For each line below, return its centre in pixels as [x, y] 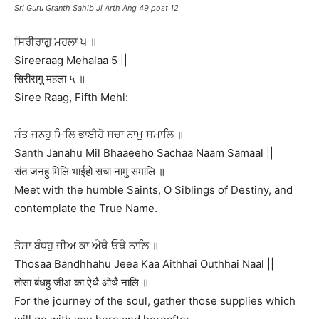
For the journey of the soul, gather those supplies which [155, 301]
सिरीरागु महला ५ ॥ [50, 79]
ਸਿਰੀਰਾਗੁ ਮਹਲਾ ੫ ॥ [56, 42]
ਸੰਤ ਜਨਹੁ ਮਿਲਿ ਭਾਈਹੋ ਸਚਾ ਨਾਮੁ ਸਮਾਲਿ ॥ [99, 135]
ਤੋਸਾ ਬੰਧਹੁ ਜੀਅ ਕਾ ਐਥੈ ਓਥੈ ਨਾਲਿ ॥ [87, 246]
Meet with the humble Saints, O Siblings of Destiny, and [153, 190]
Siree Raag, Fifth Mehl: [71, 98]
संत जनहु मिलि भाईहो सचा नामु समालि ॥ [90, 172]
